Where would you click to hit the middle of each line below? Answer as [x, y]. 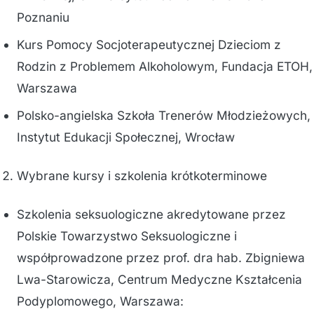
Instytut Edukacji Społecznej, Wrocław [126, 137]
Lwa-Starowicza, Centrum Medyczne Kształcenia [159, 279]
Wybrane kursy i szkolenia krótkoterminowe [142, 176]
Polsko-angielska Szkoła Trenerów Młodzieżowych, [164, 115]
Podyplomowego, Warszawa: [100, 301]
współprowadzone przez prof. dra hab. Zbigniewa [161, 258]
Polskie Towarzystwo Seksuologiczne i [127, 236]
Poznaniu [43, 17]
